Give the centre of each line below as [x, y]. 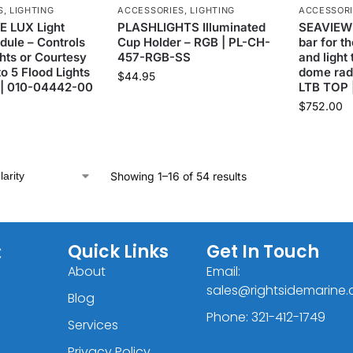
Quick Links [118, 251]
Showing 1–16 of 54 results [178, 176]
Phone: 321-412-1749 [266, 317]
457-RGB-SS [154, 58]
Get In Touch [263, 251]
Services [93, 325]
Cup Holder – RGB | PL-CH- [194, 43]
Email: [224, 271]
